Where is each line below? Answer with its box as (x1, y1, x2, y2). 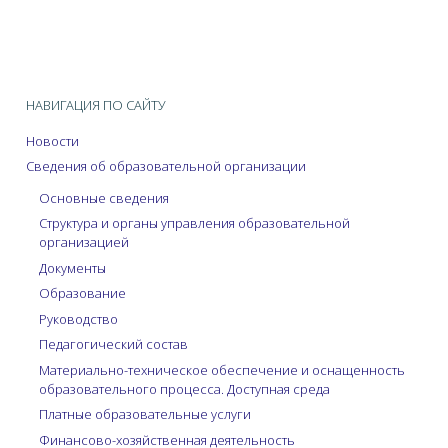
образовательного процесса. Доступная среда (38, 379, 330, 398)
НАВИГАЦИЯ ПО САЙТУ (25, 95, 166, 114)
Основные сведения (38, 188, 169, 207)
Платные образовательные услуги (38, 405, 251, 424)
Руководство (38, 309, 118, 328)
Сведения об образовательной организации (25, 157, 306, 175)
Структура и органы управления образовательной (38, 214, 350, 233)
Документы (38, 258, 106, 277)
